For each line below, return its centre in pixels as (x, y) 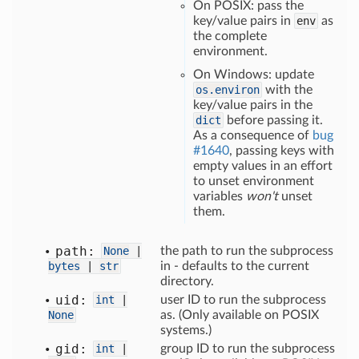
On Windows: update (254, 75)
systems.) (186, 330)
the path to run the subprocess (247, 251)
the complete (230, 36)
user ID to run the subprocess (243, 300)
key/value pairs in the (253, 105)
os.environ (228, 90)
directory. (187, 281)
